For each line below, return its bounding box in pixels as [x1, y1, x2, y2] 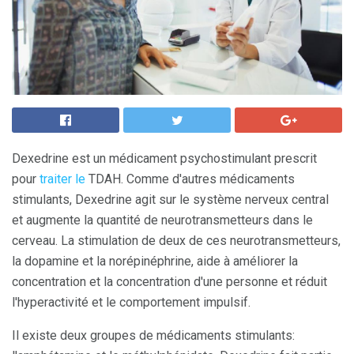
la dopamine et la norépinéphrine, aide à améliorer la [12, 254, 298, 269]
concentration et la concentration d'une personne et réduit [12, 274, 327, 289]
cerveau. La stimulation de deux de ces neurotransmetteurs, [12, 233, 341, 248]
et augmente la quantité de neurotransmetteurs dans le [12, 213, 313, 228]
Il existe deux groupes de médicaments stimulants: [12, 328, 295, 343]
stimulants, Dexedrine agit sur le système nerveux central [12, 192, 329, 207]
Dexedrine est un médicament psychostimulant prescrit [12, 151, 317, 166]
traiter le [40, 171, 85, 186]
